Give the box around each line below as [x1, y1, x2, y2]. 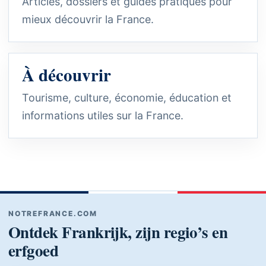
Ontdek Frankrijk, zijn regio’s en [8, 220, 228, 244]
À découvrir [22, 62, 111, 88]
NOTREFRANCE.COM [8, 209, 97, 218]
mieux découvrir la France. [22, 13, 154, 26]
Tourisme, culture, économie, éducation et [22, 91, 232, 104]
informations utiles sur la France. [22, 109, 183, 122]
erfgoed [8, 239, 59, 262]
